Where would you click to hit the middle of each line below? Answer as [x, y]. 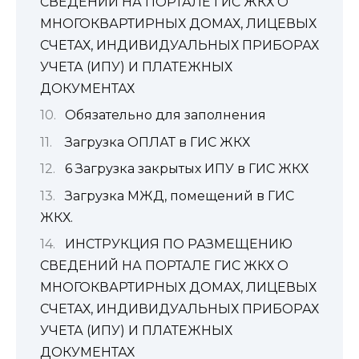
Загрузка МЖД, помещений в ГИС [179, 196]
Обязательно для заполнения [165, 115]
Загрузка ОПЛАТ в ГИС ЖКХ [157, 142]
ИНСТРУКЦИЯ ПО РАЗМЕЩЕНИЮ [178, 244]
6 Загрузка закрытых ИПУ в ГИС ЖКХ [186, 169]
